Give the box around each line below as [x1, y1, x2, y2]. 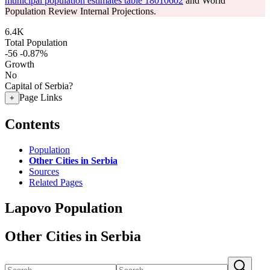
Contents [5, 116, 60, 132]
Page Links [19, 92, 62, 102]
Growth [5, 59, 34, 69]
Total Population [5, 37, 67, 48]
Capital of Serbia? [5, 81, 73, 91]
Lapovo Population [5, 199, 122, 216]
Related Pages [29, 177, 83, 187]
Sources [29, 166, 59, 177]
